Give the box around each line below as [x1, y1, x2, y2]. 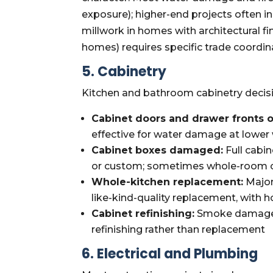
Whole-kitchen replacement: [91, 175, 244, 188]
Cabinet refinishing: [91, 207, 195, 219]
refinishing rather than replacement [91, 223, 266, 235]
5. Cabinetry [82, 62, 167, 81]
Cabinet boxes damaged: [91, 144, 224, 156]
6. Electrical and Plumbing [82, 244, 258, 263]
